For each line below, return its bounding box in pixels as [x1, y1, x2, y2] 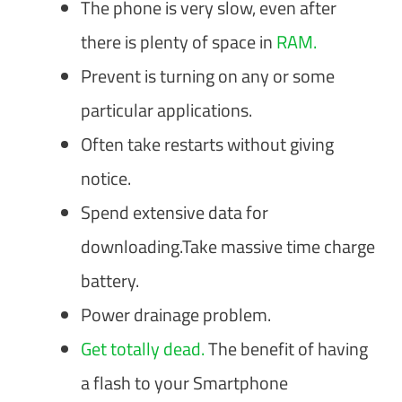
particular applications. [81, 95, 252, 124]
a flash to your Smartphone [81, 368, 288, 397]
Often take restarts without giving [81, 129, 334, 158]
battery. [81, 266, 139, 294]
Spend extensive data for [81, 197, 268, 226]
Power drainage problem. [81, 300, 271, 328]
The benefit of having [208, 334, 368, 363]
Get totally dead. [81, 334, 208, 363]
